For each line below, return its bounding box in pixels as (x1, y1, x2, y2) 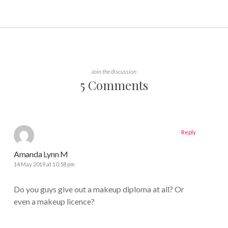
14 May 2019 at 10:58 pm (13, 160, 75, 167)
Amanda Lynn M (13, 149, 69, 159)
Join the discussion (91, 67, 137, 75)
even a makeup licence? (13, 196, 95, 206)
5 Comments (79, 76, 148, 93)
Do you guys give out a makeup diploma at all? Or (13, 184, 184, 194)
